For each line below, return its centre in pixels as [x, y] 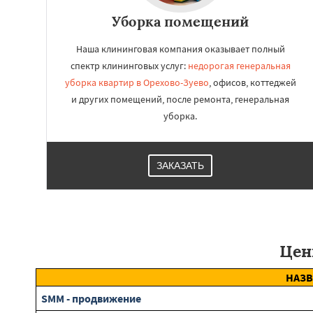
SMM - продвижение [91, 298]
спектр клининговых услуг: [129, 66]
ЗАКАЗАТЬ [180, 166]
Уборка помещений [180, 21]
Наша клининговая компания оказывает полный [180, 49]
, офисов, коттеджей [252, 82]
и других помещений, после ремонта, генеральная [180, 99]
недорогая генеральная [239, 66]
